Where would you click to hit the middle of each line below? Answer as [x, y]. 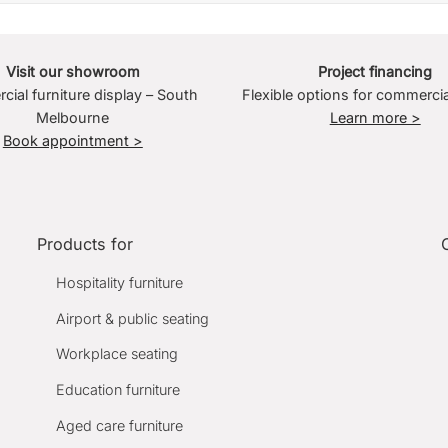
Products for [85, 244]
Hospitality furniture [120, 283]
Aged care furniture [120, 425]
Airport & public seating [133, 318]
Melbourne [73, 118]
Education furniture [118, 389]
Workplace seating [117, 354]
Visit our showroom [72, 72]
